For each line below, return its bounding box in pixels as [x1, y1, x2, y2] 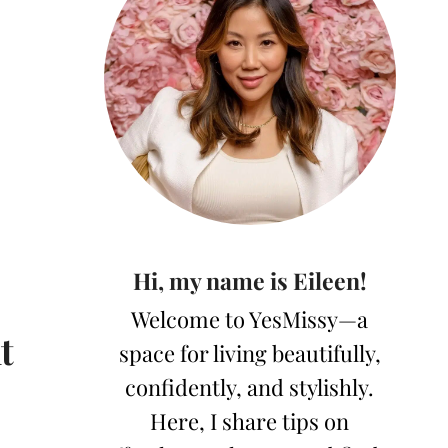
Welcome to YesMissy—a [131, 304, 369, 335]
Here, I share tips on [150, 406, 350, 437]
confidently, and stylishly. [125, 372, 375, 403]
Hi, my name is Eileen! [132, 265, 367, 297]
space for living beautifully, [118, 338, 381, 369]
